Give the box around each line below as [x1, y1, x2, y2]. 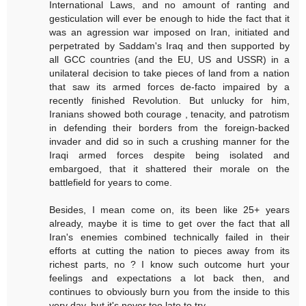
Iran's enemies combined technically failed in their [49, 232, 290, 243]
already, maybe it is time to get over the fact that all [49, 218, 290, 229]
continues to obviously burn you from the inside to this [49, 286, 290, 298]
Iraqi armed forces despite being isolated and [49, 150, 290, 161]
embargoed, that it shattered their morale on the [49, 163, 290, 175]
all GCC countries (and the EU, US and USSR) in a [49, 54, 290, 66]
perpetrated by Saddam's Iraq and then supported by [49, 40, 290, 52]
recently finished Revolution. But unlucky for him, [49, 95, 290, 107]
